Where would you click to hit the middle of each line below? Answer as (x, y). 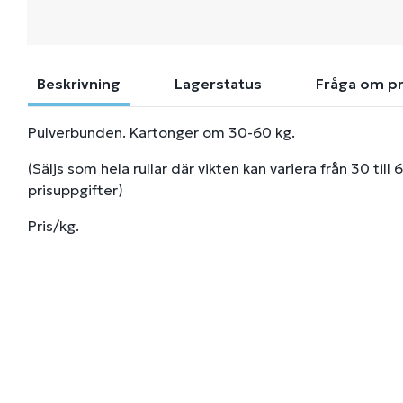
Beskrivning (79, 84)
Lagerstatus (218, 84)
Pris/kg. (54, 226)
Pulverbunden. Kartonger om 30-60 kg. (161, 132)
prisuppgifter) (76, 190)
